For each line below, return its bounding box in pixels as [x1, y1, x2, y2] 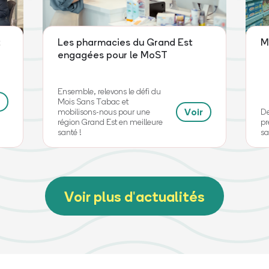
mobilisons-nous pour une [57, 107, 150, 116]
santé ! [57, 127, 82, 137]
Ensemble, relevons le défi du [57, 86, 161, 96]
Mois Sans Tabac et [57, 97, 128, 106]
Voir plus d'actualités [64, 187, 205, 205]
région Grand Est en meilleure [57, 117, 163, 127]
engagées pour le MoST [57, 49, 168, 61]
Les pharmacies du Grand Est [57, 36, 192, 48]
